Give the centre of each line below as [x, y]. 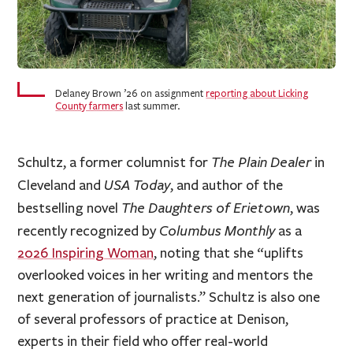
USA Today [137, 184]
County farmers [89, 106]
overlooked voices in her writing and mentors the [165, 275]
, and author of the [227, 185]
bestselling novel [70, 208]
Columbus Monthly [217, 230]
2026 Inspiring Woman [86, 253]
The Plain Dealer [262, 161]
